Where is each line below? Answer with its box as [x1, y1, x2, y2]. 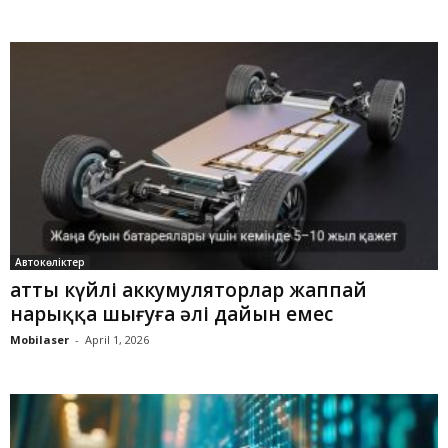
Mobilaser [10, 331, 69, 347]
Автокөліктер [15, 254, 85, 269]
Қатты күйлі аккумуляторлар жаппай [10, 276, 367, 303]
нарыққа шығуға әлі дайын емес [10, 300, 333, 327]
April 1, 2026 [85, 331, 149, 347]
